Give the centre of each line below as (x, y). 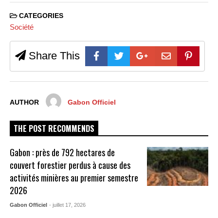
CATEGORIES (40, 16)
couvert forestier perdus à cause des (70, 165)
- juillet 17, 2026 (68, 205)
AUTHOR (24, 103)
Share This (53, 56)
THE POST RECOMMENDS (54, 129)
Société (22, 27)
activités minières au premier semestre (74, 178)
